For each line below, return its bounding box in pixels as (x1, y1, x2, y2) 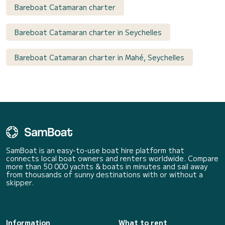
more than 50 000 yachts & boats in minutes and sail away (6, 161, 207, 171)
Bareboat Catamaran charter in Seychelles (15, 27, 162, 37)
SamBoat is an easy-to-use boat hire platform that (6, 145, 184, 155)
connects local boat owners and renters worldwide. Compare (6, 153, 218, 163)
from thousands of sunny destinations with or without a (6, 169, 203, 179)
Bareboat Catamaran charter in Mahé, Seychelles (15, 52, 184, 62)
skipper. (6, 177, 34, 187)
